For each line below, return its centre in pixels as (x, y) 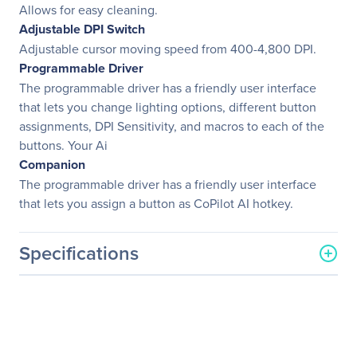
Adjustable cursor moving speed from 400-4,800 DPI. (168, 49)
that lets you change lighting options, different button (168, 107)
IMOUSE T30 (222, 341)
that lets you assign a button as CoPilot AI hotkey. (156, 203)
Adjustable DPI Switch (82, 29)
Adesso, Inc (219, 316)
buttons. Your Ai (63, 145)
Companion (52, 165)
